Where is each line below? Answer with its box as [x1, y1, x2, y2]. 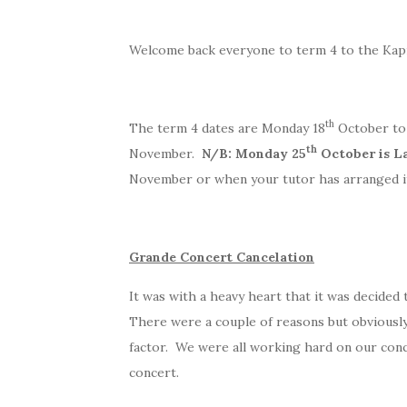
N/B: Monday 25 [202, 144, 306, 162]
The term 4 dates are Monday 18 [129, 119, 325, 136]
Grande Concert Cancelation [129, 248, 314, 265]
